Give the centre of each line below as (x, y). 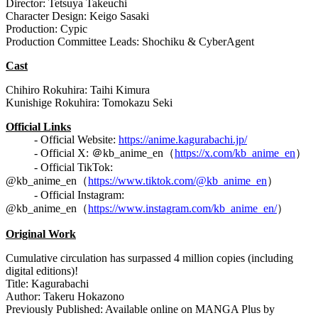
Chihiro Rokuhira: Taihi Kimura (78, 90)
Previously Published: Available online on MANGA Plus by (140, 309)
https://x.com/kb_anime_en (235, 153)
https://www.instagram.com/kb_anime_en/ (182, 209)
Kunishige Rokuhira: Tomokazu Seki (89, 103)
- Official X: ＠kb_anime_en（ (90, 153)
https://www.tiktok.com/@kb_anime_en (177, 181)
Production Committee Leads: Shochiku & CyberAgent (130, 42)
